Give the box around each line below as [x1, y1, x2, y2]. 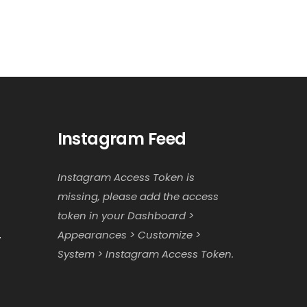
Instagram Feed [57, 127, 186, 150]
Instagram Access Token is [57, 170, 195, 184]
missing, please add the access [57, 189, 219, 204]
